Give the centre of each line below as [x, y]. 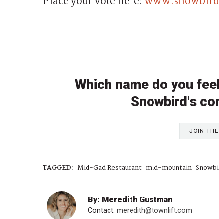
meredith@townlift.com [154, 211]
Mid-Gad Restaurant [109, 168]
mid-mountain [169, 168]
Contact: [102, 211]
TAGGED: [58, 168]
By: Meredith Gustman [130, 200]
